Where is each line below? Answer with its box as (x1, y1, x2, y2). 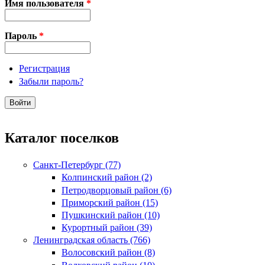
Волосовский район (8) (62, 247, 155, 258)
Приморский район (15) (62, 197, 158, 208)
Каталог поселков (5, 130, 119, 146)
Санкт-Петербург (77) (33, 160, 121, 170)
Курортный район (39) (62, 222, 152, 233)
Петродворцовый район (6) (62, 185, 172, 195)
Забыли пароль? (19, 76, 83, 87)
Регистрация (19, 63, 70, 74)
